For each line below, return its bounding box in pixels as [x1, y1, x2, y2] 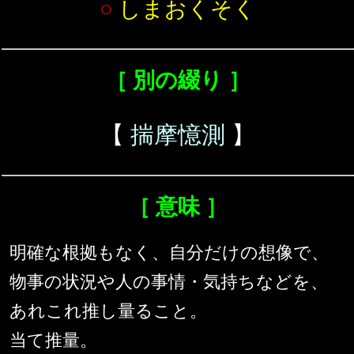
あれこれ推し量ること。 [9, 301, 207, 322]
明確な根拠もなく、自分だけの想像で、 [9, 243, 329, 263]
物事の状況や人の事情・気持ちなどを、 [9, 272, 328, 292]
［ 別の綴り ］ [105, 68, 250, 93]
